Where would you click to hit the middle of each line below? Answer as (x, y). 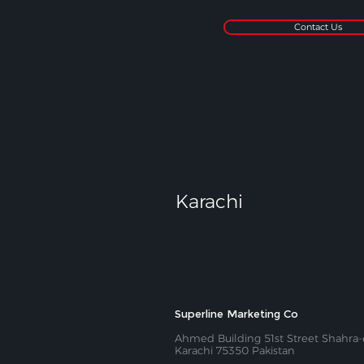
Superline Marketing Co (236, 314)
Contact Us (318, 27)
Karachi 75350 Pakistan (235, 350)
